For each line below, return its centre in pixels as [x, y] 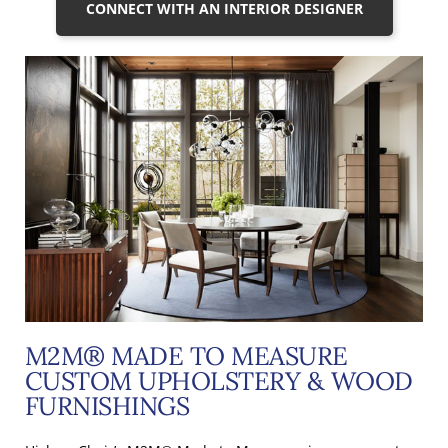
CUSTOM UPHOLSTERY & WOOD [219, 380]
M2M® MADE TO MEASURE [186, 355]
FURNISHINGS [107, 405]
